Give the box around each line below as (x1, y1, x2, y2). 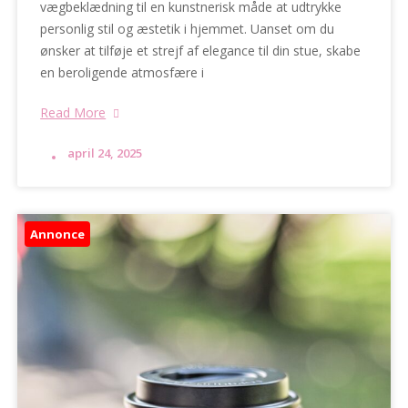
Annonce (30, 226, 86, 243)
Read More (40, 104, 107, 122)
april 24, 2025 (67, 145, 143, 162)
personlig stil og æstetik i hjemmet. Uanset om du (40, 20, 335, 38)
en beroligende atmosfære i (40, 64, 205, 82)
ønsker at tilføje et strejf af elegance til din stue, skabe (40, 42, 362, 60)
